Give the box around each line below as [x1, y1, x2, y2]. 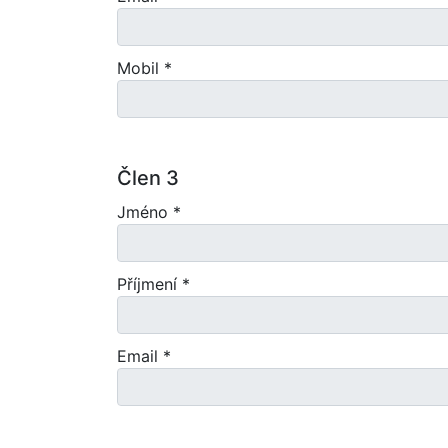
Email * [117, 346, 171, 366]
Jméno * [117, 202, 181, 222]
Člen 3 [117, 166, 179, 190]
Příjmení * [117, 274, 190, 294]
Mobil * [117, 58, 172, 78]
